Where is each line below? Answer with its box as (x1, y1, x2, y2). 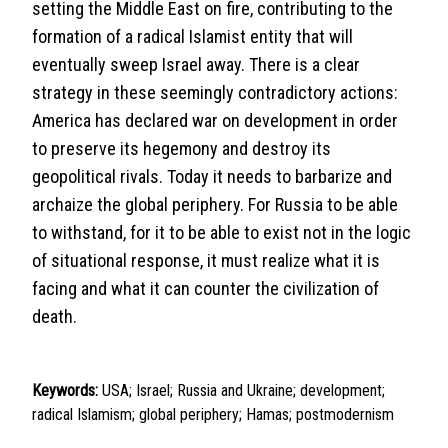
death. (32, 306, 77, 327)
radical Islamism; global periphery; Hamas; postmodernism (32, 405, 394, 424)
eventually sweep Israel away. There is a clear (32, 54, 360, 75)
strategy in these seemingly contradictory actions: (32, 82, 398, 103)
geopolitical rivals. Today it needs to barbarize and (32, 166, 392, 187)
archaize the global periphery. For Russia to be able (32, 194, 398, 215)
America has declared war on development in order (32, 110, 398, 131)
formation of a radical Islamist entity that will (32, 26, 353, 47)
